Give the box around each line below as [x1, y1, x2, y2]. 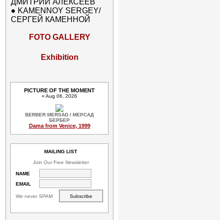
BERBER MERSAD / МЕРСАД [25, 112, 94, 117]
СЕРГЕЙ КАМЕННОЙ [11, 15, 90, 24]
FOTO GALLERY [28, 33, 90, 41]
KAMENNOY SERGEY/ [18, 6, 101, 15]
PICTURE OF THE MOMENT [24, 87, 95, 93]
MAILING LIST [44, 149, 77, 154]
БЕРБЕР [49, 117, 70, 123]
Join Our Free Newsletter [32, 160, 89, 165]
